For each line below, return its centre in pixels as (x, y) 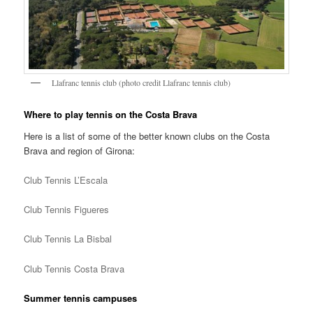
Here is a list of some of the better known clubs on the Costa (147, 136)
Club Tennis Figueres (67, 210)
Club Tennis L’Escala (66, 180)
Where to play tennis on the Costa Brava (111, 114)
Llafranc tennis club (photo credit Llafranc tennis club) (141, 83)
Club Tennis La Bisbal (68, 239)
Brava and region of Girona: (80, 151)
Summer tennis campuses (81, 298)
